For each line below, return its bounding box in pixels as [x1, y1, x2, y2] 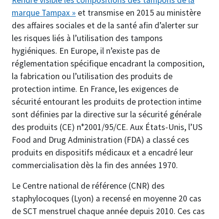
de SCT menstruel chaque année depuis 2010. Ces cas [12, 206, 205, 217]
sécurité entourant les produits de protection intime [12, 96, 201, 108]
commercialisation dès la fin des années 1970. [12, 160, 180, 171]
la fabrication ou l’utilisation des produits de [12, 71, 173, 82]
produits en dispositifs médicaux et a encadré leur [12, 147, 193, 158]
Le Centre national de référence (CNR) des [12, 180, 165, 192]
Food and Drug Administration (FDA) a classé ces [12, 134, 189, 146]
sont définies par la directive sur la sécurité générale [12, 109, 201, 120]
